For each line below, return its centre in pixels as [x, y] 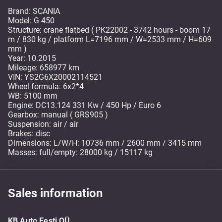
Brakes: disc [29, 134]
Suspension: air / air [43, 124]
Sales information [55, 193]
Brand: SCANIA [34, 11]
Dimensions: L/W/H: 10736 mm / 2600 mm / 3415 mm [105, 143]
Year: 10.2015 [32, 58]
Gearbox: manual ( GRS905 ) [58, 115]
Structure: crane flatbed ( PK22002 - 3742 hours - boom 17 [109, 30]
